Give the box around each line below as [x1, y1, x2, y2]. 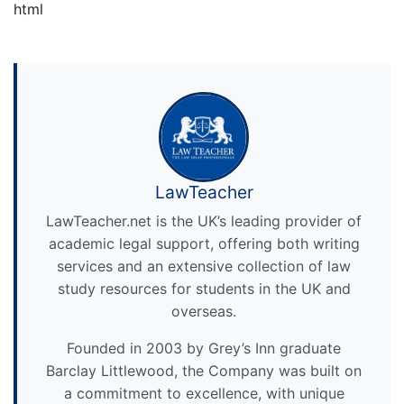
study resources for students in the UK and [57, 280, 351, 298]
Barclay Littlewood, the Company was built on [46, 362, 362, 380]
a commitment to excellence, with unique [63, 384, 344, 402]
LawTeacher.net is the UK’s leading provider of [46, 212, 362, 230]
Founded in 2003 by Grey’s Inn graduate [67, 339, 341, 357]
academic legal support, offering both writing [48, 234, 360, 252]
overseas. [171, 302, 236, 320]
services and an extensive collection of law [57, 257, 351, 275]
